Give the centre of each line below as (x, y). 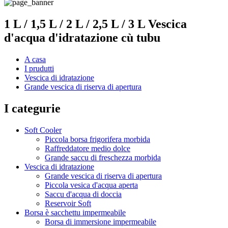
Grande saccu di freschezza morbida (103, 157)
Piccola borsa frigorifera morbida (97, 139)
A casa (35, 59)
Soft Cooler (43, 130)
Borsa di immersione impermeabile (101, 221)
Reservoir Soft (68, 203)
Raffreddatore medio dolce (88, 148)
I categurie (32, 108)
